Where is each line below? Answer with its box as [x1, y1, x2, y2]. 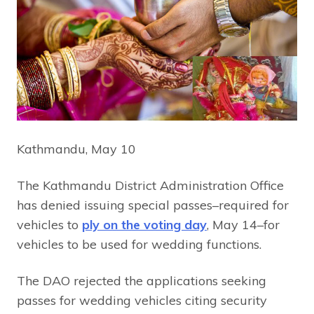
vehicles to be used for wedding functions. [17, 235, 261, 252]
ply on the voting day [82, 216, 207, 233]
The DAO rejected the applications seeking [17, 272, 266, 289]
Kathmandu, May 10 [17, 140, 136, 157]
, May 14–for [207, 216, 280, 233]
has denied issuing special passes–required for [17, 196, 289, 213]
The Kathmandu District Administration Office [17, 177, 284, 193]
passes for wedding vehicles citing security [17, 292, 267, 308]
